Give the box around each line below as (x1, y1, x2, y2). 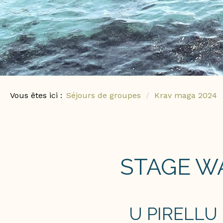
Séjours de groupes (66, 91, 141, 100)
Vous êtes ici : (10, 91, 62, 100)
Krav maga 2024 (154, 91, 217, 100)
